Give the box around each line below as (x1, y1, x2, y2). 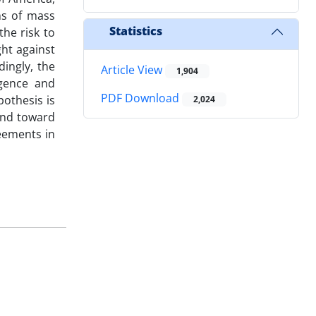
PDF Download (101, 90, 182, 107)
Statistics (109, 23, 162, 39)
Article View (101, 61, 165, 78)
